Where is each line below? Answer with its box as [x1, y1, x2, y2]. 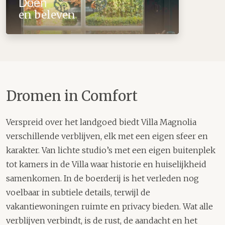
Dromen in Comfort [6, 87, 138, 105]
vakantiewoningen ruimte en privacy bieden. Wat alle [6, 201, 213, 212]
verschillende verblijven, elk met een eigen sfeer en [6, 131, 208, 142]
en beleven [19, 8, 76, 22]
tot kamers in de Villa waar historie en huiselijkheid [6, 159, 206, 170]
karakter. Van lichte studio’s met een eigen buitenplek [6, 145, 215, 156]
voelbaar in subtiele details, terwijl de [6, 187, 150, 198]
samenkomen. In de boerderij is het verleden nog [6, 173, 199, 184]
